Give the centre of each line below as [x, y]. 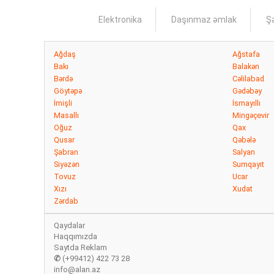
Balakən [246, 66]
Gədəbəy [247, 91]
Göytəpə [68, 91]
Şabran [66, 152]
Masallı [66, 115]
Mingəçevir [251, 115]
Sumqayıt [248, 164]
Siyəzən [67, 164]
